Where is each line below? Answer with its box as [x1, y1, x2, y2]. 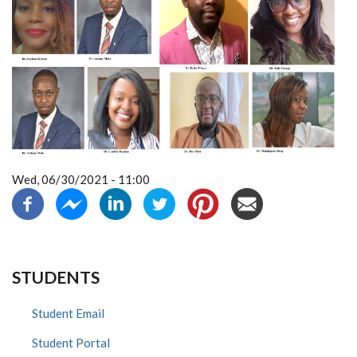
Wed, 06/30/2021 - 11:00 [12, 172, 150, 187]
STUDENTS [12, 267, 100, 288]
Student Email [32, 306, 104, 321]
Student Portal [32, 335, 110, 351]
